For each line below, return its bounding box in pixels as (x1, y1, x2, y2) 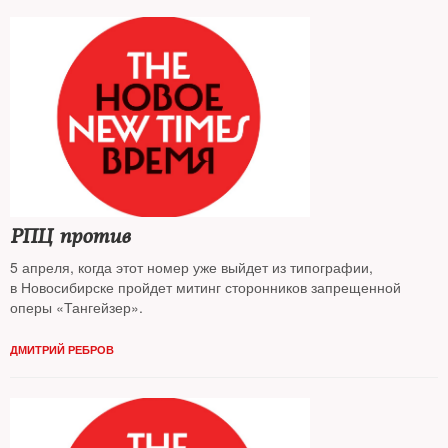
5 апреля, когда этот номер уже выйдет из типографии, (10, 257, 373, 277)
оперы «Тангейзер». (10, 297, 143, 317)
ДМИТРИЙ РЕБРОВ (10, 342, 114, 357)
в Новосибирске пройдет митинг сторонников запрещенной (10, 277, 401, 297)
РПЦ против (10, 224, 130, 249)
